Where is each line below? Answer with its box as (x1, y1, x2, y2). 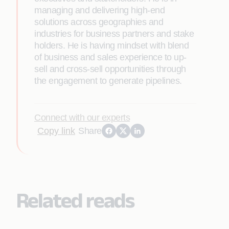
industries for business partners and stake (34, 29, 194, 39)
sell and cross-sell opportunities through (34, 64, 186, 74)
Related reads (16, 188, 134, 212)
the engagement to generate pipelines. (34, 76, 182, 86)
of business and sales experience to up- (34, 52, 187, 62)
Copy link (37, 125, 75, 136)
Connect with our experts (34, 112, 130, 123)
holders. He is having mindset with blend (34, 40, 189, 51)
